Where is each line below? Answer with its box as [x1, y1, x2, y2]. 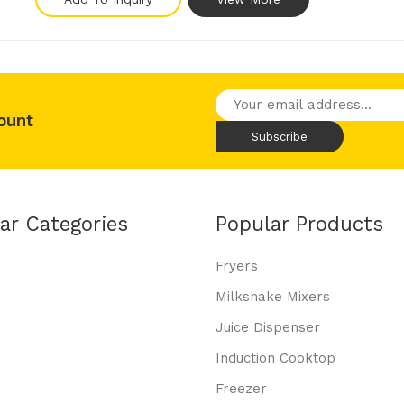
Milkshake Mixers [216, 289, 330, 305]
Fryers [216, 258, 258, 274]
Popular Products [216, 212, 383, 235]
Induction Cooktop [216, 350, 335, 366]
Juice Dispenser [216, 319, 320, 335]
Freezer [216, 381, 267, 397]
